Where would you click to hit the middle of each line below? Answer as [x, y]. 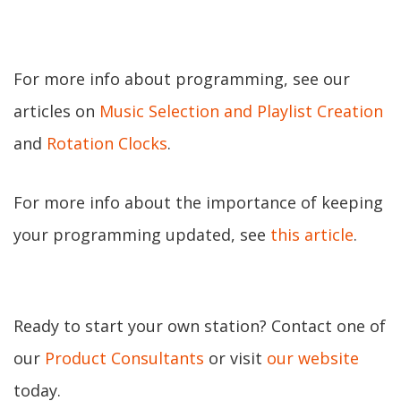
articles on [56, 111]
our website [313, 358]
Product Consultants [124, 358]
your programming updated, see [142, 235]
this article [312, 235]
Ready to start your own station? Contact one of [200, 326]
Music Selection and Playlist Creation [241, 111]
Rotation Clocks [107, 143]
